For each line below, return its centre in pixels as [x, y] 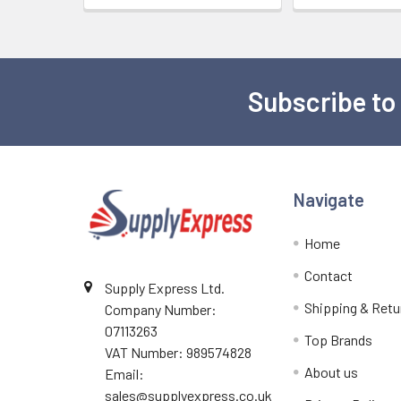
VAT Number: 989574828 [178, 352]
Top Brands [339, 339]
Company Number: [161, 309]
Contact [329, 275]
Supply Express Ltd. [165, 287]
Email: [124, 373]
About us [332, 371]
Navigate [329, 199]
